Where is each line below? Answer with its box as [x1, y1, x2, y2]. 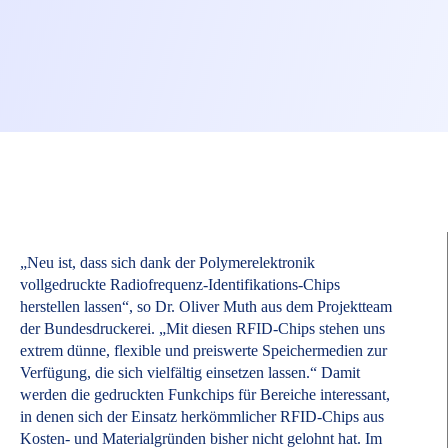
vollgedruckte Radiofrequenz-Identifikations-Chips [20, 276, 340, 294]
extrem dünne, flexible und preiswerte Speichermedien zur [20, 342, 387, 360]
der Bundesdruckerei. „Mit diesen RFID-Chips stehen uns [20, 320, 385, 338]
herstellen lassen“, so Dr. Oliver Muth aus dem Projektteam [20, 298, 392, 316]
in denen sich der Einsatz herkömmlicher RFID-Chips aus [20, 408, 384, 426]
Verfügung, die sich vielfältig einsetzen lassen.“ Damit [20, 364, 360, 382]
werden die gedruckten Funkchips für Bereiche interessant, [20, 386, 390, 404]
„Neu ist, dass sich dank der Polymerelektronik [20, 254, 315, 272]
